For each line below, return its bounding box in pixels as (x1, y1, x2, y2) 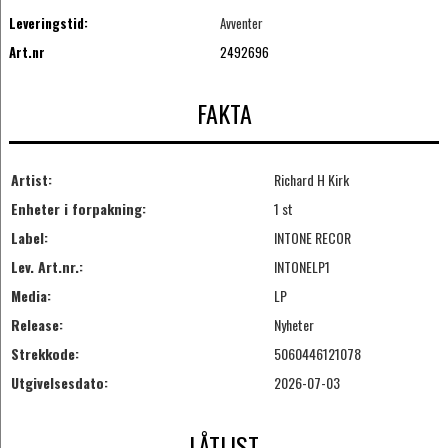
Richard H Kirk (273, 168, 349, 190)
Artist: (10, 168, 52, 190)
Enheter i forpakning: (10, 197, 146, 219)
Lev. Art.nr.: (10, 255, 83, 277)
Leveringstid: (8, 13, 88, 34)
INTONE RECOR (273, 226, 351, 248)
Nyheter (273, 313, 314, 335)
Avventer (220, 13, 264, 34)
